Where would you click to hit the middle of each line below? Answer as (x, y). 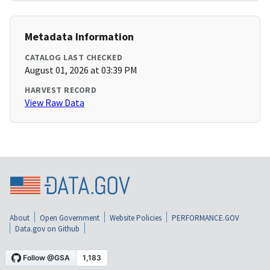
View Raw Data (55, 103)
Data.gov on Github (47, 228)
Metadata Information (79, 37)
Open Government (70, 218)
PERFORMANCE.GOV (206, 218)
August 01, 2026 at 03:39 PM (81, 70)
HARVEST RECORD (61, 90)
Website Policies (136, 218)
